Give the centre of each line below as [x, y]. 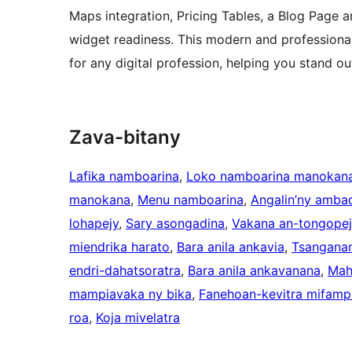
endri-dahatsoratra [125, 271]
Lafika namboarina [124, 176]
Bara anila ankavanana [254, 271]
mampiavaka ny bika [130, 294]
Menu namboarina [191, 200]
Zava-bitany [125, 137]
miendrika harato [119, 247]
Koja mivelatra [138, 318]
